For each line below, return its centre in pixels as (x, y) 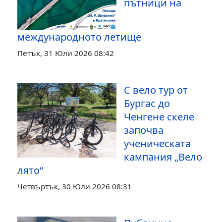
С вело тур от (156, 90)
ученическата (157, 143)
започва (144, 130)
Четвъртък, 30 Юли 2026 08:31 (75, 186)
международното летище (79, 37)
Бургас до (147, 103)
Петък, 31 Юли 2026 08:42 (66, 53)
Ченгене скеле (159, 117)
